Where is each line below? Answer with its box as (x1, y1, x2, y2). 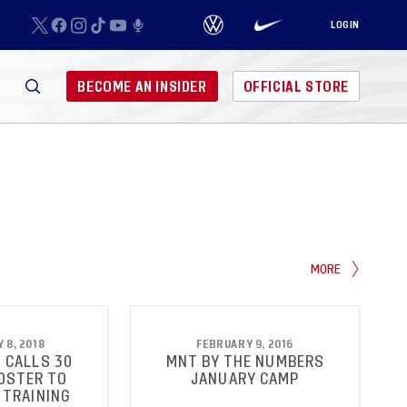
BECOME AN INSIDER (77, 79, 207, 94)
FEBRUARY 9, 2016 (196, 338, 294, 350)
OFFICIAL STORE (243, 79, 349, 94)
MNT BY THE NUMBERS (165, 353, 324, 370)
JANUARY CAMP (191, 371, 300, 387)
